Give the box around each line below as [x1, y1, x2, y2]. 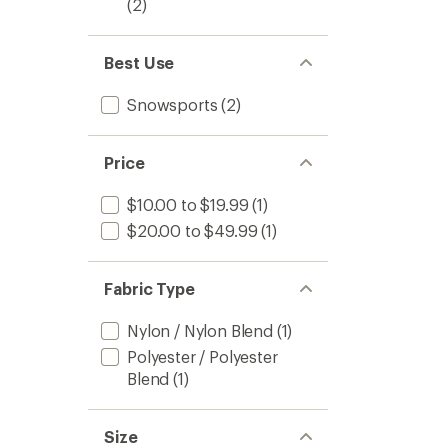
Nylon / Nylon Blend [127, 321, 273, 340]
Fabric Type [104, 279, 196, 298]
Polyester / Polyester [127, 347, 278, 366]
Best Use [104, 53, 175, 72]
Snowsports [127, 95, 218, 114]
